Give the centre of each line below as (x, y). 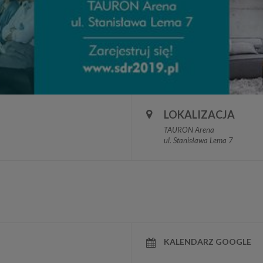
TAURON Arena (189, 129)
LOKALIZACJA (199, 114)
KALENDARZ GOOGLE (208, 241)
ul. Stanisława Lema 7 (198, 140)
